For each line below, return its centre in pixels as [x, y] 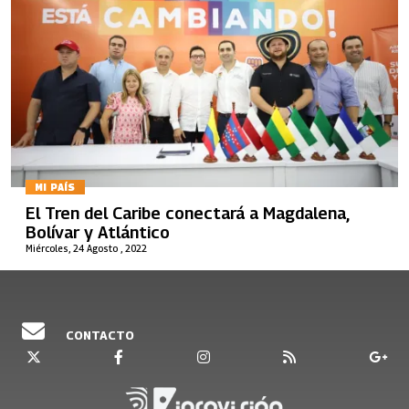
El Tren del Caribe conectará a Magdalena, [188, 213]
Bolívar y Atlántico [98, 232]
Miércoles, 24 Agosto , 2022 [86, 248]
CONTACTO [99, 335]
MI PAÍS [55, 187]
